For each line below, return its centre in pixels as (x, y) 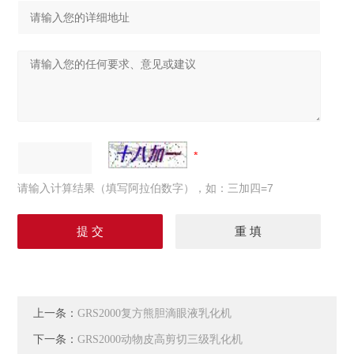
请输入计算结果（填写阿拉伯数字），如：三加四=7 (146, 188)
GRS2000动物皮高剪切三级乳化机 (160, 340)
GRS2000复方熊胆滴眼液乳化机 (155, 314)
